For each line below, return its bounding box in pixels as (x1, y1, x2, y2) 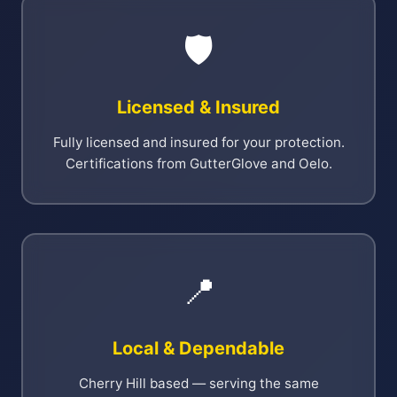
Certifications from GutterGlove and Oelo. (65, 155, 332, 172)
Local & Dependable (113, 338, 284, 359)
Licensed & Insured (117, 97, 280, 118)
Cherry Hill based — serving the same (78, 375, 319, 392)
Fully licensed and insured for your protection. (52, 134, 345, 151)
